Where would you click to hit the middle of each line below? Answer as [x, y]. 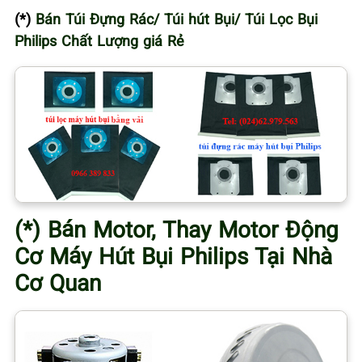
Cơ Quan [58, 282]
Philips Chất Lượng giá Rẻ [99, 41]
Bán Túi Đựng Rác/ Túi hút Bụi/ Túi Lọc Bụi [177, 19]
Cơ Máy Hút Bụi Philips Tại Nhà [173, 256]
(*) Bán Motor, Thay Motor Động [177, 229]
